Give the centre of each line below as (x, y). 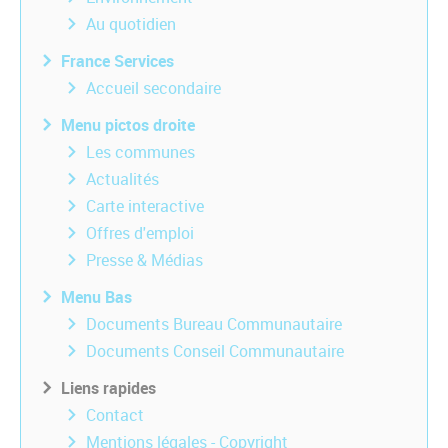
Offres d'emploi (140, 233)
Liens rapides (108, 388)
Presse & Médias (144, 260)
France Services (117, 61)
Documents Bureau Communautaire (214, 324)
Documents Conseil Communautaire (215, 351)
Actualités (122, 179)
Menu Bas (96, 297)
